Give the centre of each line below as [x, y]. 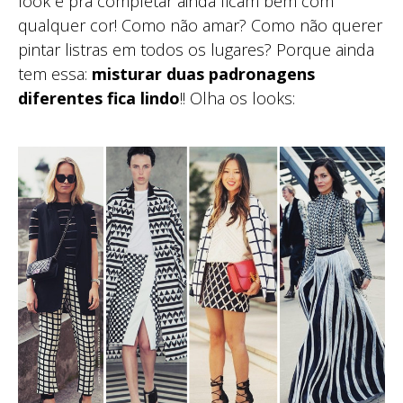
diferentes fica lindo [99, 99]
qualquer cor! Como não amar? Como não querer [200, 26]
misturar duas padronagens [203, 74]
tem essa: [55, 74]
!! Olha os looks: [237, 99]
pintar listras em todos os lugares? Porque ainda [196, 50]
